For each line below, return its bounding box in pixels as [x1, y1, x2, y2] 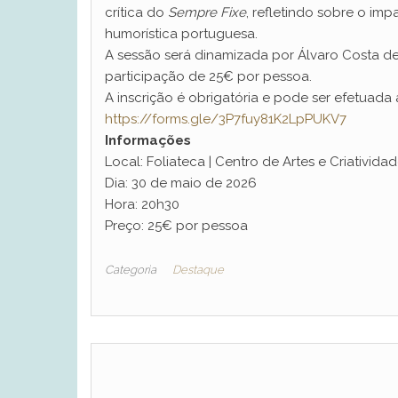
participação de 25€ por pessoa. [105, 68, 312, 84]
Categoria [105, 262, 156, 276]
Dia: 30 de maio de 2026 [105, 174, 257, 191]
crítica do [105, 4, 168, 20]
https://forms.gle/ [105, 110, 219, 127]
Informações [105, 131, 191, 148]
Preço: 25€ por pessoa [105, 217, 248, 234]
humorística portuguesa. [105, 25, 258, 42]
